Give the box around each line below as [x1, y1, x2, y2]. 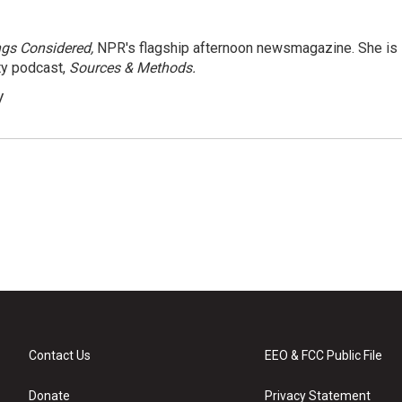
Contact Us [29, 348, 91, 363]
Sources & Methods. [69, 59, 196, 76]
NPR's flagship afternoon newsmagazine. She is [97, 39, 398, 57]
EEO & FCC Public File [265, 348, 383, 363]
